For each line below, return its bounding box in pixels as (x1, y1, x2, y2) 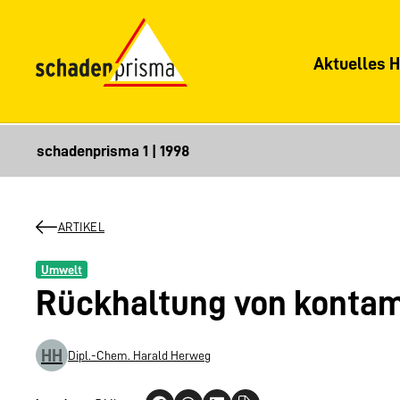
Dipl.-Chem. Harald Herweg (68, 349, 211, 362)
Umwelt (40, 263, 82, 277)
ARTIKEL (57, 221, 104, 234)
